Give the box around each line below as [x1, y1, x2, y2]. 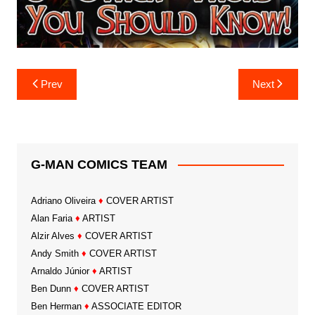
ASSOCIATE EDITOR [89, 300, 181, 311]
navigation [15, 89, 98, 111]
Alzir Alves [30, 230, 75, 241]
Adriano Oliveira [30, 195, 96, 206]
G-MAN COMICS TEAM [30, 157, 167, 172]
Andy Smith [30, 247, 79, 259]
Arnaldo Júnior [30, 265, 89, 276]
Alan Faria [30, 212, 72, 224]
